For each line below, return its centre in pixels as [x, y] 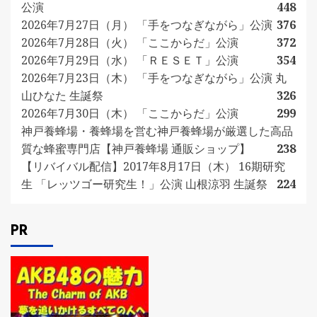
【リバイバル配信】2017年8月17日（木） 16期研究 [153, 166]
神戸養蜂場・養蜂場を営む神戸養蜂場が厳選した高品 [157, 131]
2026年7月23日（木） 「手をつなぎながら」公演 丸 [154, 78]
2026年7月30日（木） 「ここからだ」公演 [130, 113]
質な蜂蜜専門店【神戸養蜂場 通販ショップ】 [136, 149]
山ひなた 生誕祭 [62, 96]
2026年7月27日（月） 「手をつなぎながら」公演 [147, 25]
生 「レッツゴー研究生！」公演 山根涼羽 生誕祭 [144, 184]
